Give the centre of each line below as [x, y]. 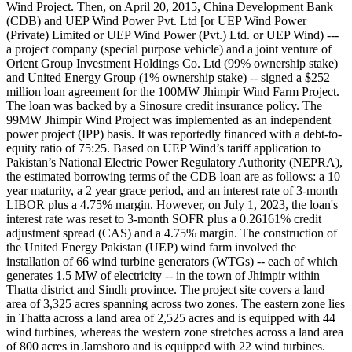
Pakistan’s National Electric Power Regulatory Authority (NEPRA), [174, 162]
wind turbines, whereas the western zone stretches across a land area [175, 332]
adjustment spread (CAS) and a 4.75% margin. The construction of [172, 233]
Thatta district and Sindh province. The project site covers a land [165, 289]
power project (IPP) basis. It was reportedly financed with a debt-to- [174, 134]
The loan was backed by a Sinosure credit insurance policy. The [164, 105]
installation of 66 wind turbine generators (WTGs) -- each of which [172, 261]
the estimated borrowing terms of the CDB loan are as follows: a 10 [173, 176]
